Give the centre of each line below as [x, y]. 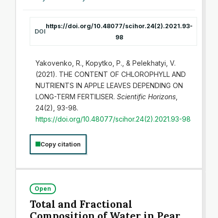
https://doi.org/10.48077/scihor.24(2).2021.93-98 [113, 119]
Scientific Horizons [146, 96]
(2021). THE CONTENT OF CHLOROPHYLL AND [110, 74]
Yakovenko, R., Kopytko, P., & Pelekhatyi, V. [105, 63]
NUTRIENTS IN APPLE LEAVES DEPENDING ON [109, 85]
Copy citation [61, 144]
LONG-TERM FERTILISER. [76, 96]
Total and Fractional [81, 204]
